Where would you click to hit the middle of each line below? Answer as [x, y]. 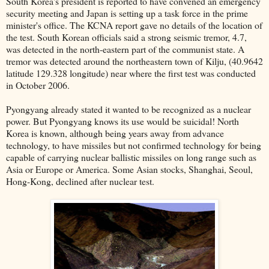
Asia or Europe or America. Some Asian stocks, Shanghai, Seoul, [129, 169]
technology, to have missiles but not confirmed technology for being [134, 145]
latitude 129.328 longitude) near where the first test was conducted [131, 73]
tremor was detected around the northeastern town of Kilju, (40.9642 [134, 61]
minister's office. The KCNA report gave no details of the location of [134, 25]
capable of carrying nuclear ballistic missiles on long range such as [131, 157]
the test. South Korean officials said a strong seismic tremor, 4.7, [126, 37]
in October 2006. [38, 85]
